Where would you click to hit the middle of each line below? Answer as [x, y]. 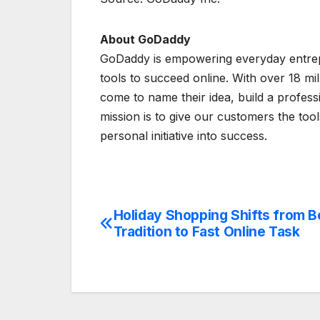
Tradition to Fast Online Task [206, 232]
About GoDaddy [145, 40]
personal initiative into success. [184, 136]
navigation [157, 251]
